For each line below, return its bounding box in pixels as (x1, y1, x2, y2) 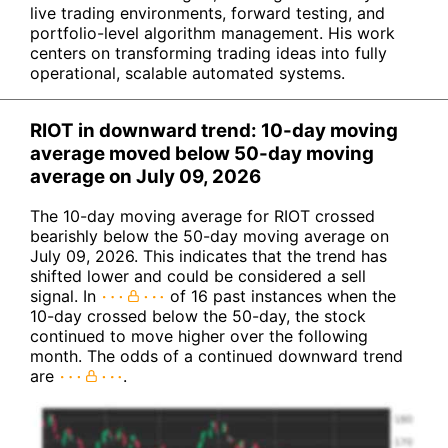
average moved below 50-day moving (30, 141, 374, 165)
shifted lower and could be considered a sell (30, 266, 366, 287)
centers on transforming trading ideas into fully (30, 42, 387, 63)
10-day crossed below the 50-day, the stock (30, 306, 366, 327)
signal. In (30, 286, 101, 307)
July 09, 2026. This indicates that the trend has (30, 246, 387, 267)
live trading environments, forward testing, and (30, 2, 385, 23)
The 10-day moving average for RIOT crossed (30, 206, 375, 227)
